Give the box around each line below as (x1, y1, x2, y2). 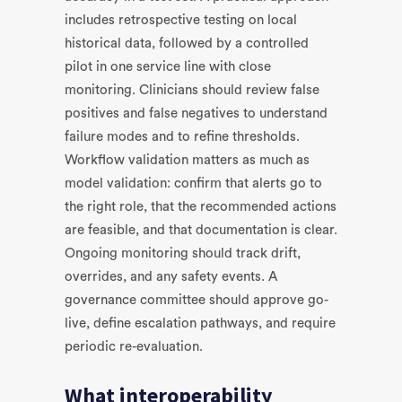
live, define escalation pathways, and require (65, 317, 336, 330)
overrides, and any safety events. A (65, 270, 277, 284)
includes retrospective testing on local (65, 13, 297, 27)
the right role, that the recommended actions (65, 200, 336, 214)
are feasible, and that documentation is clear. (65, 223, 337, 237)
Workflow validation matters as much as (65, 153, 310, 167)
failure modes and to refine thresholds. (65, 130, 300, 144)
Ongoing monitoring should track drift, (65, 247, 301, 260)
